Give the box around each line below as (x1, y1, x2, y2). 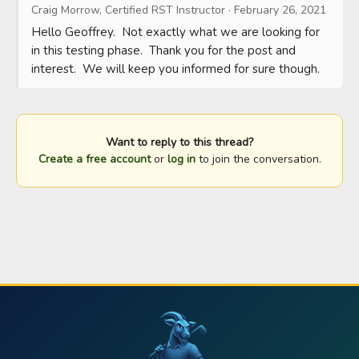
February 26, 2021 (234, 2, 326, 18)
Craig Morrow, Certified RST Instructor (31, 2, 225, 18)
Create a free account (38, 151, 151, 167)
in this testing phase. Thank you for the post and (31, 42, 296, 58)
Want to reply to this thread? (106, 134, 253, 150)
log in (167, 151, 196, 167)
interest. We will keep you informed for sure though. (31, 60, 320, 77)
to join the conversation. (195, 151, 321, 167)
